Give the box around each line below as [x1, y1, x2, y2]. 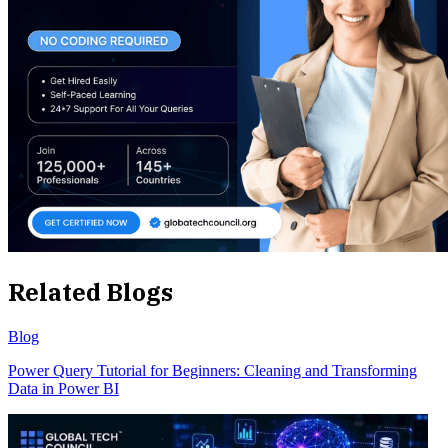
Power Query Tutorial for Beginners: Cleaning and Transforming [8, 361, 417, 379]
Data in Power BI [8, 379, 119, 397]
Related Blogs [8, 276, 173, 309]
